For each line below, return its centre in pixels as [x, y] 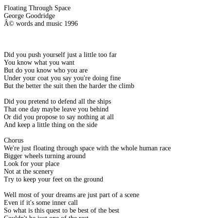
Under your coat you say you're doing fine [62, 78]
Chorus [14, 141]
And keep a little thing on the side [51, 125]
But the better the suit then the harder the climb [69, 86]
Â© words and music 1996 [41, 24]
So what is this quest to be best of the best [62, 211]
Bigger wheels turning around [45, 156]
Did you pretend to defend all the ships [57, 102]
